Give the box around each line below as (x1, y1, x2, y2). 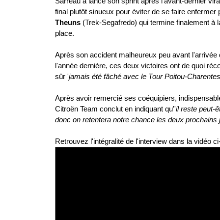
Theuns (55, 18, 81, 27)
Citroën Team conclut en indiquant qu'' (55, 105, 176, 113)
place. (55, 29, 74, 37)
